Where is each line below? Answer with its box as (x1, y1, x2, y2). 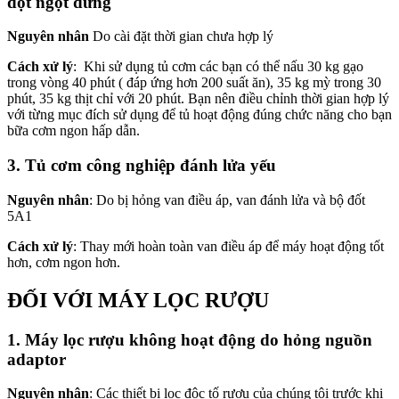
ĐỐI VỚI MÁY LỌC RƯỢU (7, 288, 269, 312)
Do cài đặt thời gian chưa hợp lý (89, 28, 273, 45)
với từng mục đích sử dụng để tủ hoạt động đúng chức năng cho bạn (7, 107, 392, 123)
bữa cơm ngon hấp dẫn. (7, 123, 140, 139)
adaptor (7, 349, 66, 369)
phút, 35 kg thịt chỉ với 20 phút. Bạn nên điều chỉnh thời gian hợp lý (7, 91, 389, 107)
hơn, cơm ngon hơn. (7, 254, 120, 270)
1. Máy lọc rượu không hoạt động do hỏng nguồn (7, 330, 372, 349)
